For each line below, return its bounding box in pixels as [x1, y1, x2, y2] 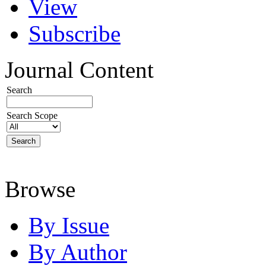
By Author [28, 239, 127, 265]
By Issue [28, 212, 109, 238]
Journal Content [5, 56, 154, 83]
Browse [5, 176, 75, 202]
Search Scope [7, 110, 58, 121]
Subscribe [28, 20, 121, 46]
